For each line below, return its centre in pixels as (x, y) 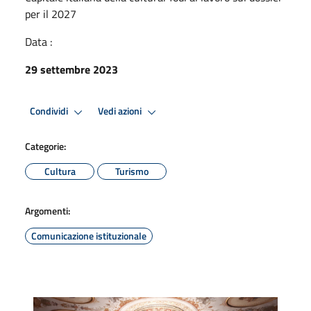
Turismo (132, 171)
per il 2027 (51, 14)
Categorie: (45, 146)
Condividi (50, 111)
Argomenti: (48, 210)
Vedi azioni (121, 111)
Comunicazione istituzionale (89, 235)
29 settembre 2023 (72, 69)
